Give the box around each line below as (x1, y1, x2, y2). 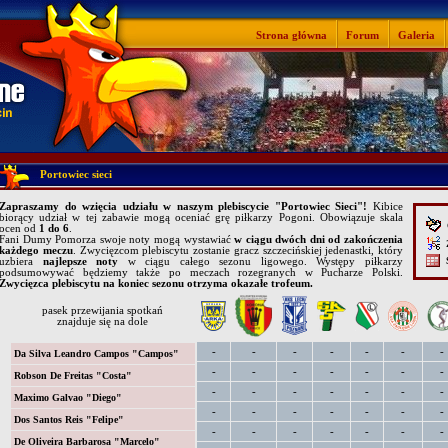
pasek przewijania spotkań (42, 305, 163, 316)
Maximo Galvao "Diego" (13, 392, 122, 403)
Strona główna (256, 29, 327, 41)
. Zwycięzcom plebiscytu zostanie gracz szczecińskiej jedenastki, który (72, 245, 403, 256)
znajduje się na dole (57, 316, 148, 327)
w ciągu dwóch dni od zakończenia (234, 234, 404, 245)
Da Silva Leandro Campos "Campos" (13, 348, 179, 359)
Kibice (367, 201, 404, 212)
